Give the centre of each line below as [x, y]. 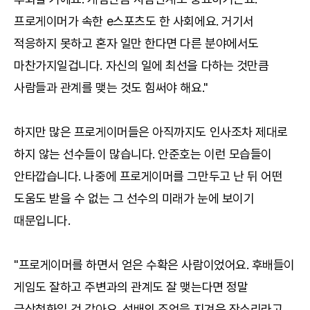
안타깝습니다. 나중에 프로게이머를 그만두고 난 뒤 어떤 [148, 176]
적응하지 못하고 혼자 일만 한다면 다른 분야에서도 [136, 43]
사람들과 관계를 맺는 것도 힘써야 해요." [111, 88]
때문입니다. [42, 220]
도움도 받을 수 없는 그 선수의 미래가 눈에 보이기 [134, 198]
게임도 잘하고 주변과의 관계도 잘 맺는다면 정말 [131, 287]
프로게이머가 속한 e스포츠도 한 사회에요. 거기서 [134, 21]
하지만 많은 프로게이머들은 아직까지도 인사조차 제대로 [151, 132]
